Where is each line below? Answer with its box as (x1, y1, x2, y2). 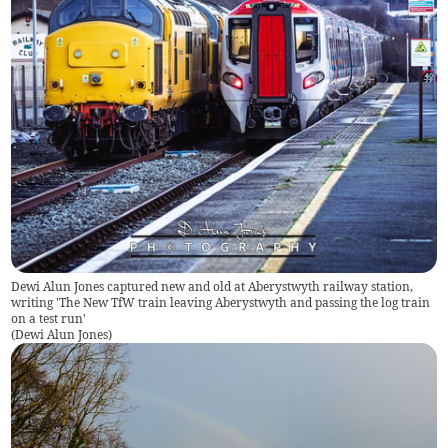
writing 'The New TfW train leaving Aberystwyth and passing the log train (11, 294, 431, 310)
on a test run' (11, 310, 87, 326)
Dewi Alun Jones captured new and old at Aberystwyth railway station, (11, 278, 414, 294)
